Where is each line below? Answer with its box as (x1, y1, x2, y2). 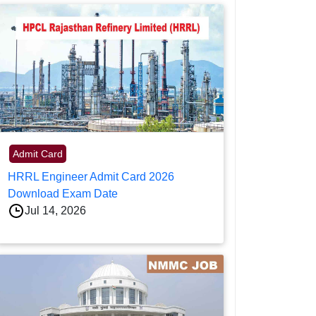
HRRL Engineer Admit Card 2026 (8, 170, 174, 183)
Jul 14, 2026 (25, 204, 86, 217)
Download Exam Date (8, 187, 118, 200)
